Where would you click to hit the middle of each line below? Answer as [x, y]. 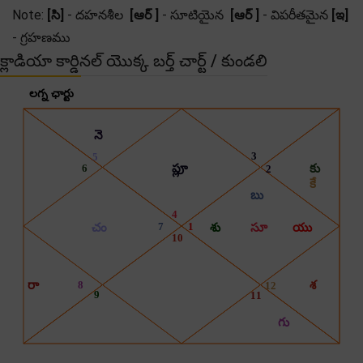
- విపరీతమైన [295, 15]
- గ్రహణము [41, 37]
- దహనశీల [97, 15]
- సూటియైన [194, 15]
